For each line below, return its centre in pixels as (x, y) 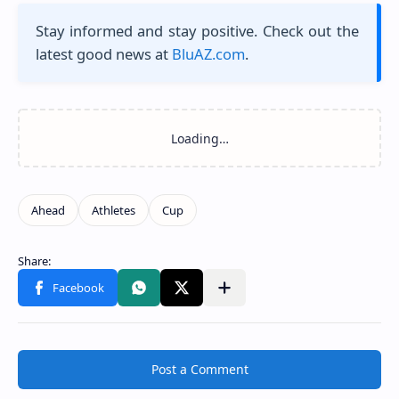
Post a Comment (199, 370)
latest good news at (104, 54)
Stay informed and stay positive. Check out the (197, 31)
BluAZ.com (208, 54)
